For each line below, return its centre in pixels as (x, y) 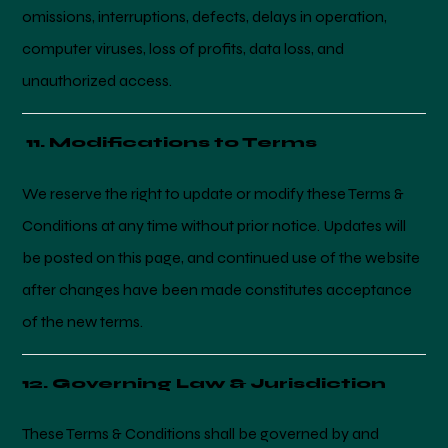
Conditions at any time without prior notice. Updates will (214, 225)
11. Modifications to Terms (170, 143)
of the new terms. (83, 321)
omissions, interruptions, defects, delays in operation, (205, 17)
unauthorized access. (97, 81)
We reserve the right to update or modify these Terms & (213, 193)
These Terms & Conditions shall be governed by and (201, 433)
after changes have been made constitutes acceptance (217, 289)
